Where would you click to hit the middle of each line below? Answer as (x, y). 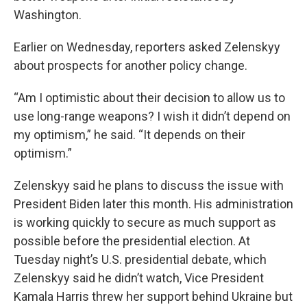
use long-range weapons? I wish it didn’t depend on (152, 116)
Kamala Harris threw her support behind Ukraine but (153, 296)
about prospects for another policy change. (131, 65)
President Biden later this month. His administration (153, 204)
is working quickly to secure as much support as (145, 222)
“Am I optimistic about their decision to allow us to (149, 98)
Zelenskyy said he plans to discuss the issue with (149, 185)
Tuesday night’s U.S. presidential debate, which (140, 259)
